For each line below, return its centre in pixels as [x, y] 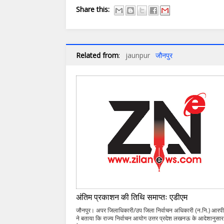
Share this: [93, 9]
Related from [97, 55]
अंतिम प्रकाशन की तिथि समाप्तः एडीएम [132, 197]
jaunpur [138, 55]
